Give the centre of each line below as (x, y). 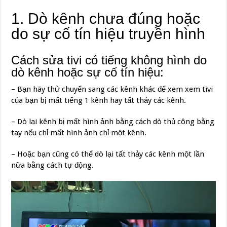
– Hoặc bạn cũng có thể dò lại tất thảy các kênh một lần (108, 154)
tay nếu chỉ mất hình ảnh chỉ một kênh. (79, 133)
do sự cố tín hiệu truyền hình (108, 33)
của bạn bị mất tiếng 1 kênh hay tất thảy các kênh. (99, 100)
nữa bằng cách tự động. (53, 165)
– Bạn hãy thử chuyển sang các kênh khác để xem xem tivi (112, 89)
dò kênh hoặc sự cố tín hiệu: (88, 72)
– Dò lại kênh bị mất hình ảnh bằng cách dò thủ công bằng (113, 121)
